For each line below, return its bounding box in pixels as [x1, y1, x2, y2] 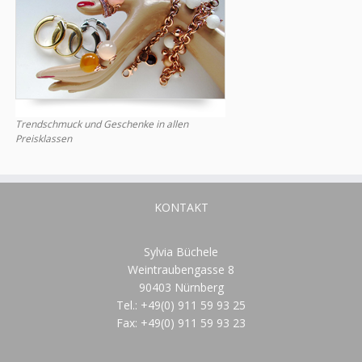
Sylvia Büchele [144, 244, 218, 259]
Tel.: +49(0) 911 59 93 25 [116, 297, 246, 313]
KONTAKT [154, 200, 208, 215]
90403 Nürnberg [138, 280, 224, 295]
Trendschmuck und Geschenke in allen [15, 117, 188, 131]
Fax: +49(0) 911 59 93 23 [116, 315, 246, 330]
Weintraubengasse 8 [128, 262, 234, 277]
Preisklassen [15, 132, 72, 145]
